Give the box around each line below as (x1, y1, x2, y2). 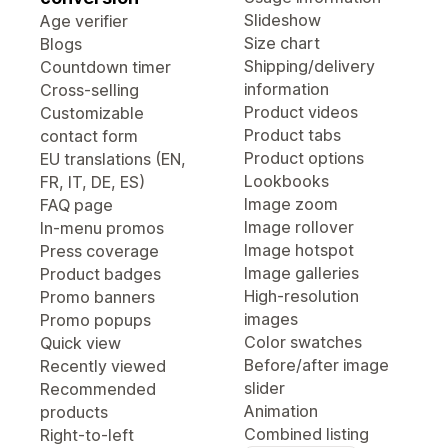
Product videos (244, 102, 358, 122)
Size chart (244, 33, 320, 53)
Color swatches (244, 332, 362, 352)
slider (244, 378, 285, 398)
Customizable (40, 103, 144, 123)
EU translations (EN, (40, 149, 186, 169)
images (244, 309, 298, 329)
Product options (244, 148, 364, 168)
